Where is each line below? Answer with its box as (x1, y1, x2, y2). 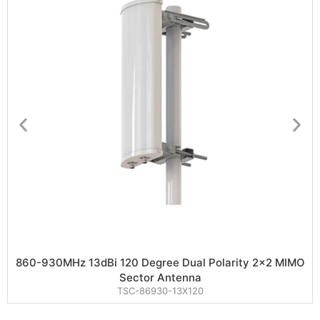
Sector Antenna (119, 271, 201, 285)
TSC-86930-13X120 (116, 285, 204, 297)
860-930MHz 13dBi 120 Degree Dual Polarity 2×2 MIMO (15, 256, 305, 270)
